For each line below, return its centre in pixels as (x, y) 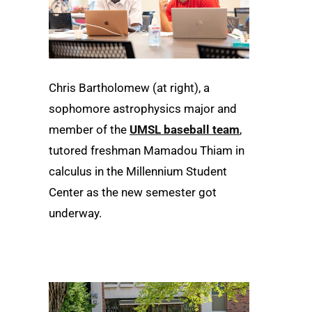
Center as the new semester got (133, 192)
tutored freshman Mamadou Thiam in (147, 150)
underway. (75, 213)
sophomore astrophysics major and (143, 108)
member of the (89, 129)
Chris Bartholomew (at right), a (129, 87)
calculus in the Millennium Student (138, 171)
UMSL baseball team (185, 129)
